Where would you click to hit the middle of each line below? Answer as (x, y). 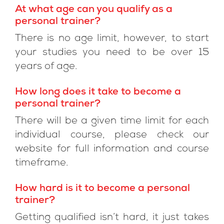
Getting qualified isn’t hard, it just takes (112, 218)
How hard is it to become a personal (102, 189)
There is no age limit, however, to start (112, 39)
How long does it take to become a (98, 92)
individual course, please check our (112, 135)
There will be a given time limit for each (112, 121)
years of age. (46, 67)
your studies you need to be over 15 (112, 53)
